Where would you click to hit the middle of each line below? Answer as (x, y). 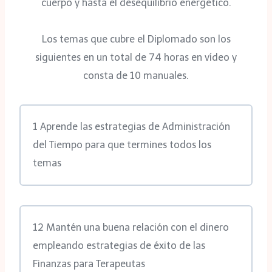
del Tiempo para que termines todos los (122, 145)
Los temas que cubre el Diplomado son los (136, 39)
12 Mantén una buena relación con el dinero (131, 228)
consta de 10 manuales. (136, 76)
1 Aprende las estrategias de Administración (131, 127)
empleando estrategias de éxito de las (119, 246)
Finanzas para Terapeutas (89, 264)
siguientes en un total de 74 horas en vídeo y (136, 58)
